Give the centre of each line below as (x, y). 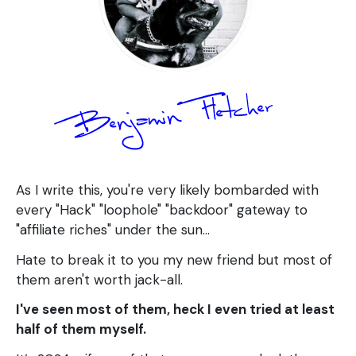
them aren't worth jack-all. (99, 279)
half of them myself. (81, 329)
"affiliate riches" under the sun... (113, 229)
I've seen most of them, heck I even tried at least (175, 310)
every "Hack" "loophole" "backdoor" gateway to (162, 209)
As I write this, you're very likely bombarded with (167, 190)
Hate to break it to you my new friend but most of (174, 259)
